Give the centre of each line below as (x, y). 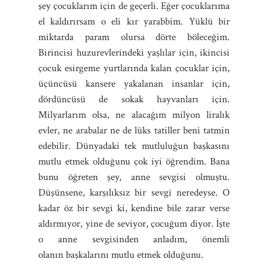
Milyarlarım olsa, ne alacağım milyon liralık (134, 115)
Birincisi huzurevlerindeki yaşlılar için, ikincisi (134, 52)
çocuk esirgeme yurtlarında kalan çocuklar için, (134, 68)
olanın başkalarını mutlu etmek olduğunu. (121, 255)
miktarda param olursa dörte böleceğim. (134, 37)
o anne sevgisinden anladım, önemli (134, 239)
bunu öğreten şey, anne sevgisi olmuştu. (134, 177)
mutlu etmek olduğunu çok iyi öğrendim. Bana (134, 161)
